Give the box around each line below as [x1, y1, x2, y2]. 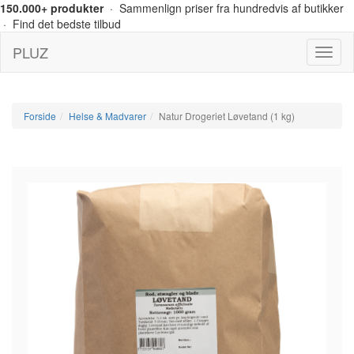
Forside [24, 109, 56, 122]
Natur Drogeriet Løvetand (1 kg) [159, 109, 295, 122]
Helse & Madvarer [69, 109, 146, 122]
